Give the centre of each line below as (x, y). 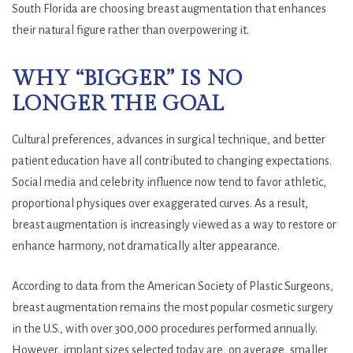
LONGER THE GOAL (118, 104)
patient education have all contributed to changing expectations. (172, 160)
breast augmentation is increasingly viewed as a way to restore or (174, 224)
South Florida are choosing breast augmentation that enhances (169, 8)
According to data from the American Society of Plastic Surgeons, (173, 286)
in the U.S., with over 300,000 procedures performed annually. (165, 328)
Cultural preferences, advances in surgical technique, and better (169, 139)
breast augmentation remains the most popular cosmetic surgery (173, 307)
